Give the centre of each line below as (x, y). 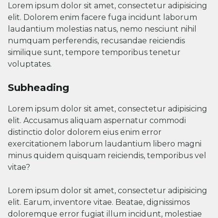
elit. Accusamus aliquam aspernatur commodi (97, 120)
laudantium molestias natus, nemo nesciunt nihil (102, 29)
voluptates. (30, 64)
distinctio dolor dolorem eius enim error (85, 132)
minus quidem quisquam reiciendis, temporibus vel (107, 155)
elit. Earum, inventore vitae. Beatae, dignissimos (99, 202)
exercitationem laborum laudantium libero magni (105, 144)
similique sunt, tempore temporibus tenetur (94, 52)
